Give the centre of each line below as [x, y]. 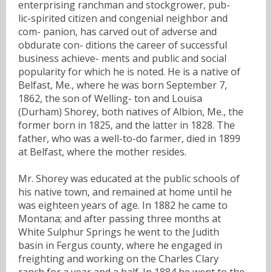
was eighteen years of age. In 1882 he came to [123, 205]
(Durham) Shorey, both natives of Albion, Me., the [131, 111]
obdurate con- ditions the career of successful [123, 45]
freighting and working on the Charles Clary [118, 258]
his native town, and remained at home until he [125, 192]
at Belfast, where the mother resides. [102, 151]
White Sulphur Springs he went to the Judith [119, 232]
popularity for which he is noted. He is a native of [129, 71]
